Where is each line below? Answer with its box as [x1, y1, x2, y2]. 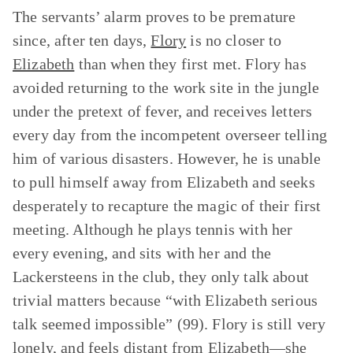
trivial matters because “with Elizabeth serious [13, 292, 318, 309]
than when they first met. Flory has [74, 55, 307, 72]
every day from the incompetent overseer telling [13, 126, 328, 143]
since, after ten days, [13, 32, 151, 49]
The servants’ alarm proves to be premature [13, 8, 296, 25]
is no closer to [186, 32, 282, 49]
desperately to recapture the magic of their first [13, 197, 321, 214]
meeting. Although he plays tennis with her [13, 221, 293, 238]
